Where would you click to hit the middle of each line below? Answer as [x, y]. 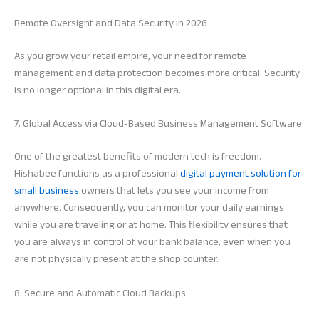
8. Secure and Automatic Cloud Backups [100, 293]
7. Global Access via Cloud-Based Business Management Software [158, 124]
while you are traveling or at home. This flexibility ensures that [151, 225]
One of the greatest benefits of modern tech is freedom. [138, 157]
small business [47, 191]
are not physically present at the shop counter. [116, 259]
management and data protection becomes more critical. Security [157, 73]
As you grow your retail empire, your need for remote [130, 56]
